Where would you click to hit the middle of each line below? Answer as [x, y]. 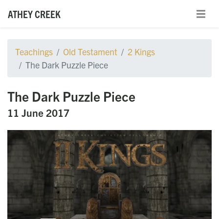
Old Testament [90, 52]
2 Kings [141, 52]
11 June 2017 [38, 113]
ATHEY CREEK [34, 13]
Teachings [34, 52]
